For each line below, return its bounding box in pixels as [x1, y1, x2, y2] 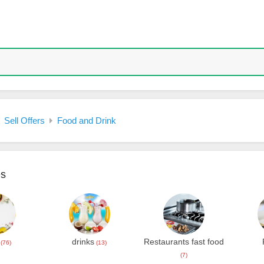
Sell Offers [4, 115, 45, 126]
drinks [72, 237, 95, 246]
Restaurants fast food [144, 237, 225, 246]
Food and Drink [57, 115, 116, 126]
